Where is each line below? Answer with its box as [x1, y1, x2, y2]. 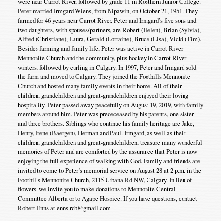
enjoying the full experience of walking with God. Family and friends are [17, 156, 200, 165]
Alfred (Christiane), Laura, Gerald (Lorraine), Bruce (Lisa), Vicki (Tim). [17, 34, 201, 43]
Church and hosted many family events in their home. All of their [17, 81, 182, 90]
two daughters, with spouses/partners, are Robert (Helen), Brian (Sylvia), [17, 25, 201, 34]
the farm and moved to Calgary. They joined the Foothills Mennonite [17, 72, 190, 81]
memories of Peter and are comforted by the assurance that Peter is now [17, 147, 197, 156]
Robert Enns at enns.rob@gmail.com [17, 203, 110, 212]
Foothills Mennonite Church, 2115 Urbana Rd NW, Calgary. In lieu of [17, 175, 192, 184]
